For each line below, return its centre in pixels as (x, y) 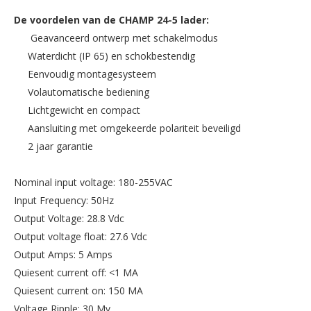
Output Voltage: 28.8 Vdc (69, 218)
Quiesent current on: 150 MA (78, 290)
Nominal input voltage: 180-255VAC (93, 182)
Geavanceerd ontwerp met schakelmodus (123, 37)
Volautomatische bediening (89, 92)
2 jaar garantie (60, 146)
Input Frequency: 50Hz (64, 200)
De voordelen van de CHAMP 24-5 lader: (111, 19)
